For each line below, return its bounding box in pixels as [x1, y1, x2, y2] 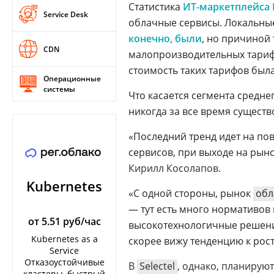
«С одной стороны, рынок [128, 186, 253, 200]
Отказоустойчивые [24, 256, 105, 268]
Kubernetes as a [31, 233, 98, 245]
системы [43, 84, 75, 94]
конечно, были [128, 31, 202, 45]
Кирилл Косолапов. [128, 161, 221, 175]
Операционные [43, 73, 101, 84]
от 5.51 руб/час [28, 215, 101, 228]
